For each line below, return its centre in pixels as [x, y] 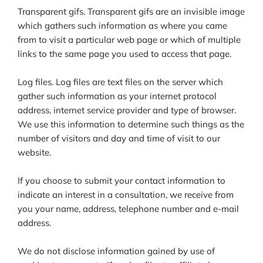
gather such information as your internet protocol [117, 96]
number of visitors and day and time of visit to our [119, 139]
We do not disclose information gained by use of [116, 251]
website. [34, 153]
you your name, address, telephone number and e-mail [128, 209]
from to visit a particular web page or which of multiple [129, 40]
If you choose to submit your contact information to [122, 181]
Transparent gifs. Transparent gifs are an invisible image [131, 12]
